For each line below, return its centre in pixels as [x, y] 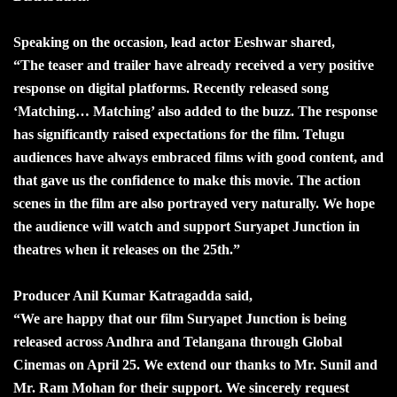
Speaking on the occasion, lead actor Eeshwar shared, [174, 42]
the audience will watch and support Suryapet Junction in [187, 226]
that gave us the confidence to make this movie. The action [187, 180]
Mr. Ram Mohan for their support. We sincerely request [181, 387]
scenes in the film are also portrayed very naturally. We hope [194, 203]
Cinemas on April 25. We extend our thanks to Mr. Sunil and [195, 364]
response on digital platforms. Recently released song [171, 88]
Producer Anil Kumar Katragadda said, [133, 295]
